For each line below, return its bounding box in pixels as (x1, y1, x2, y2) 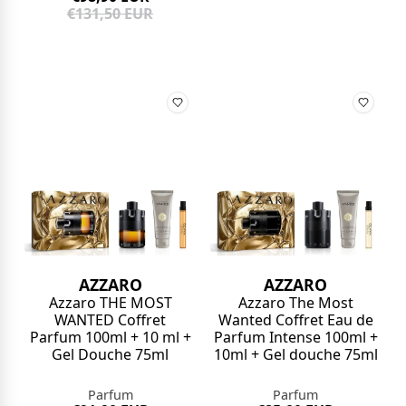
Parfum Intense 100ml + (213, 326, 378, 347)
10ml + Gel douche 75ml (213, 343, 378, 364)
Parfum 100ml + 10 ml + (29, 326, 191, 347)
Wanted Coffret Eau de (217, 309, 373, 330)
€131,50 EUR (67, 4, 154, 24)
